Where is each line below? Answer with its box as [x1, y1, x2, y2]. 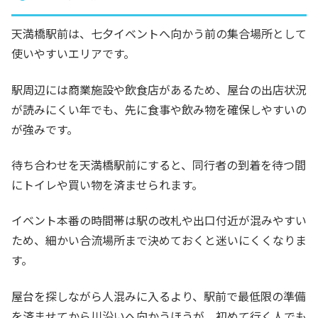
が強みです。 [11, 120, 78, 138]
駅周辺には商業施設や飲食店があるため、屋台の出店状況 [11, 80, 307, 98]
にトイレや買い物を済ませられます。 [11, 175, 203, 193]
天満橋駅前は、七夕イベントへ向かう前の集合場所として [11, 25, 307, 43]
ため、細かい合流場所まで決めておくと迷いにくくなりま [11, 231, 307, 249]
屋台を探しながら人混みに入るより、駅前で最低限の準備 [11, 287, 306, 305]
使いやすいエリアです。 [11, 45, 135, 62]
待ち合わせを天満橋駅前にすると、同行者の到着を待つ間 [11, 155, 306, 173]
